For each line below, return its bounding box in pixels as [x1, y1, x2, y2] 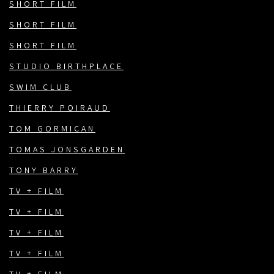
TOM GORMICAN [9, 124, 95, 136]
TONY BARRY [9, 165, 78, 178]
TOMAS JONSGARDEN [9, 144, 125, 157]
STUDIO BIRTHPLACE [9, 61, 124, 74]
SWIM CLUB [9, 82, 72, 95]
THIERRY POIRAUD [9, 103, 110, 116]
